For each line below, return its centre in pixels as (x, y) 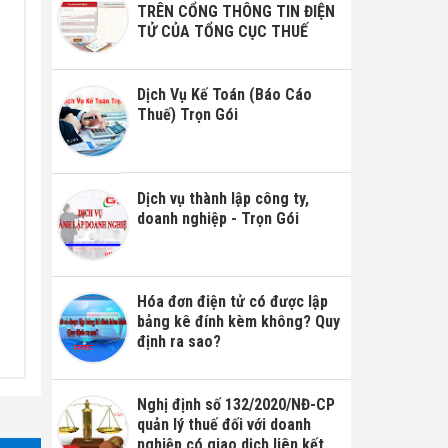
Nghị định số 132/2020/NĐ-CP (236, 405)
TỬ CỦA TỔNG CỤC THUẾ (223, 32)
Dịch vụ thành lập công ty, (223, 198)
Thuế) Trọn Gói (188, 115)
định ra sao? (179, 341)
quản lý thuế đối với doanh (224, 425)
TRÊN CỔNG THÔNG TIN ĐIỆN (236, 12)
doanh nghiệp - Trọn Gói (218, 218)
